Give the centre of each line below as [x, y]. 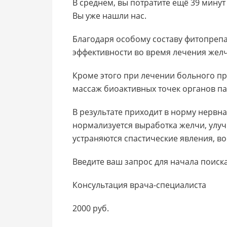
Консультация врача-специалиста [139, 185]
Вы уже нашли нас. [109, 16]
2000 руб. [91, 208]
